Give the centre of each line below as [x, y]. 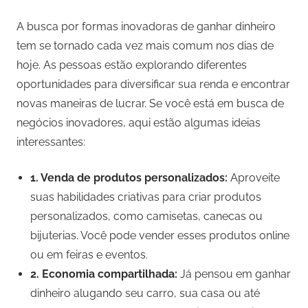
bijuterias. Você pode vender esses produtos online [160, 236]
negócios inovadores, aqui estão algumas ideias [139, 123]
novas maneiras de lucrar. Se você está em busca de [150, 104]
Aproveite [254, 178]
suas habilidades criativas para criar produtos [146, 197]
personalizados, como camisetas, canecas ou [146, 217]
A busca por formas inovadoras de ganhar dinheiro [146, 27]
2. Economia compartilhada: [104, 274]
